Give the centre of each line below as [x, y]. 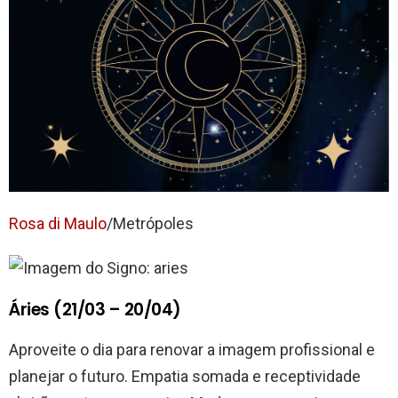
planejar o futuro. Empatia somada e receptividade [185, 377]
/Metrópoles [150, 224]
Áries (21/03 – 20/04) [96, 310]
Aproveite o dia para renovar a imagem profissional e [192, 350]
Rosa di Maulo [58, 224]
